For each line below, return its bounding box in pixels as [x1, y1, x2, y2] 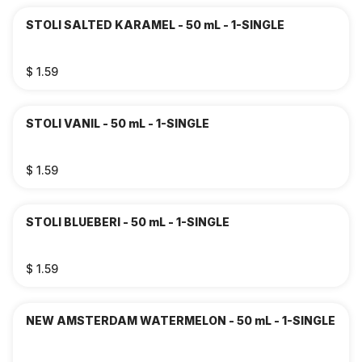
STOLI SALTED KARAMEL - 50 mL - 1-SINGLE [26, 18, 284, 32]
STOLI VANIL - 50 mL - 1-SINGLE [26, 116, 209, 130]
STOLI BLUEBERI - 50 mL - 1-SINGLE [26, 215, 229, 229]
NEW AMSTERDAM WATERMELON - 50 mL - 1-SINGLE [26, 314, 335, 327]
